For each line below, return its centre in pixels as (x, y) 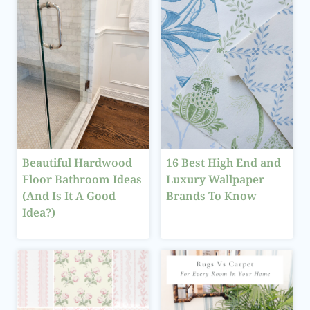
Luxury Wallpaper (215, 180)
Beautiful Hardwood (77, 163)
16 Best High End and (224, 163)
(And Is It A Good (69, 196)
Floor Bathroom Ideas (82, 180)
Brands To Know (211, 196)
